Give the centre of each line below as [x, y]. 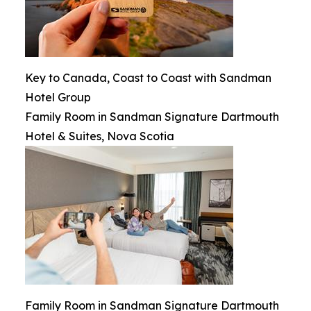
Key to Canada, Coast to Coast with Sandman [148, 78]
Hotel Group [58, 97]
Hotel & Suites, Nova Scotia [100, 136]
